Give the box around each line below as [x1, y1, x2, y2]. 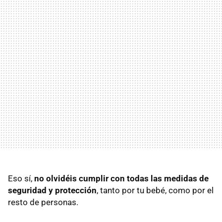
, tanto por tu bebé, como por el [97, 185, 214, 196]
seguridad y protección [8, 185, 97, 196]
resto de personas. [8, 197, 78, 208]
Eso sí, [8, 173, 34, 184]
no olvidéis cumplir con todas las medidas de [34, 173, 209, 184]
